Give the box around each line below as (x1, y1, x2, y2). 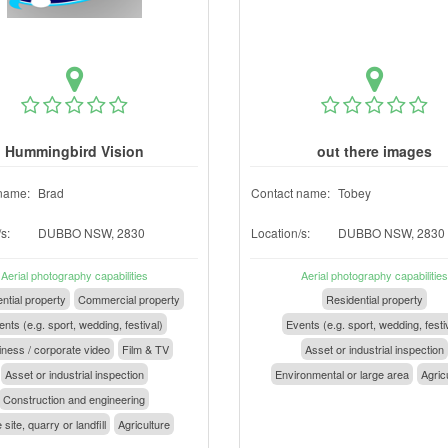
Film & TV (121, 341, 169, 357)
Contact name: (251, 184, 330, 201)
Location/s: (251, 224, 310, 241)
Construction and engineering (3, 391, 145, 407)
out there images (316, 141, 432, 161)
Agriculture (117, 416, 170, 432)
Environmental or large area (275, 366, 409, 382)
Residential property (325, 291, 423, 307)
